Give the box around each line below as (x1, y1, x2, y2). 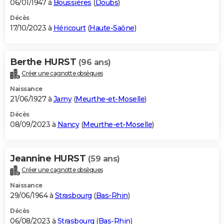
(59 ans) (87, 154, 120, 164)
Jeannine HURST (10, 153, 88, 164)
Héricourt (53, 23, 85, 33)
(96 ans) (78, 57, 111, 67)
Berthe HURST (10, 56, 78, 68)
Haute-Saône (89, 23, 134, 33)
